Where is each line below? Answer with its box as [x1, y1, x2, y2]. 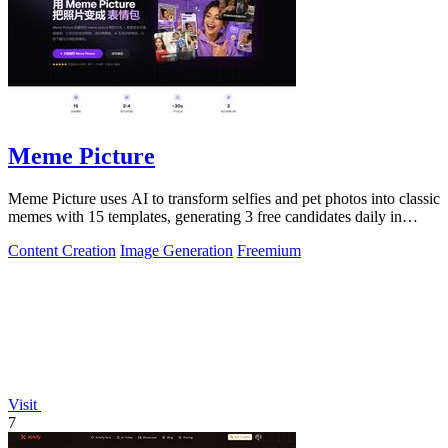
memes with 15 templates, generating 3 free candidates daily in [8, 207, 402, 225]
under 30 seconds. [8, 225, 122, 243]
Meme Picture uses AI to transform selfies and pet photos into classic [8, 189, 440, 207]
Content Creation [8, 241, 116, 259]
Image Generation [120, 241, 233, 259]
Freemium [237, 241, 301, 259]
